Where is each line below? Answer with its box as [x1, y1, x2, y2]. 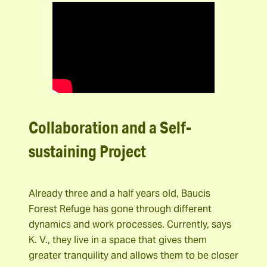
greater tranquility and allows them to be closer [29, 249, 238, 262]
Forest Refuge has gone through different [29, 202, 212, 215]
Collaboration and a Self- [29, 117, 191, 138]
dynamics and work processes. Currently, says [29, 218, 231, 231]
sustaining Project [29, 141, 146, 162]
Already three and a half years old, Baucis [29, 187, 210, 200]
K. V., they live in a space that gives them [29, 233, 207, 246]
